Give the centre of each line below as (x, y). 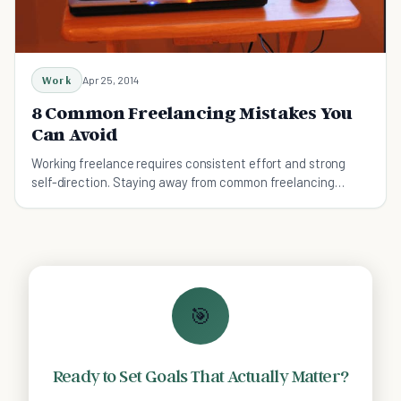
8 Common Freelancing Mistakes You (192, 113)
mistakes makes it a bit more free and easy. (151, 201)
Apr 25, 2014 (110, 80)
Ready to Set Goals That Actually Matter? (200, 376)
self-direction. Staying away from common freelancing (183, 182)
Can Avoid (75, 135)
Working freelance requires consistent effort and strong (189, 163)
